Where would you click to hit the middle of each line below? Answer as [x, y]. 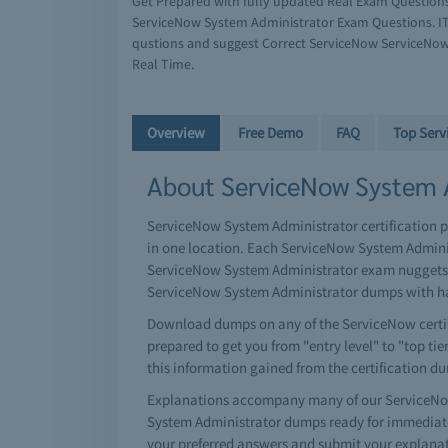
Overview [176, 132]
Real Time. [163, 64]
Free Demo [270, 132]
